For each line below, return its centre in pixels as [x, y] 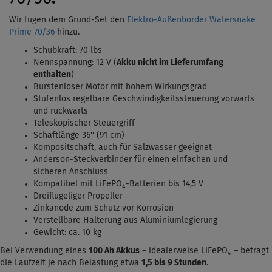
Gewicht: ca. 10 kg [67, 233]
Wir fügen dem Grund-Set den [68, 20]
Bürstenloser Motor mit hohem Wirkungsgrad [120, 87]
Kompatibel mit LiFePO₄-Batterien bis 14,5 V [118, 184]
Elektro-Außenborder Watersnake [191, 20]
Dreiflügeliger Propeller [78, 196]
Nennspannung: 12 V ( [75, 63]
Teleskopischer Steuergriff [84, 124]
